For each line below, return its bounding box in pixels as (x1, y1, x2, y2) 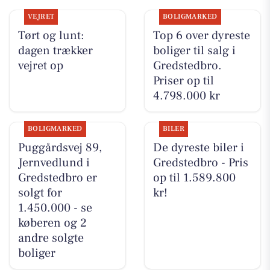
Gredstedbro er (17, 169, 97, 186)
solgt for (17, 184, 62, 201)
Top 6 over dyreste (152, 27, 250, 43)
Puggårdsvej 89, (17, 139, 102, 155)
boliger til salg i (152, 42, 236, 58)
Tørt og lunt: (17, 27, 84, 43)
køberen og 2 (17, 215, 87, 231)
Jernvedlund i (17, 154, 90, 171)
